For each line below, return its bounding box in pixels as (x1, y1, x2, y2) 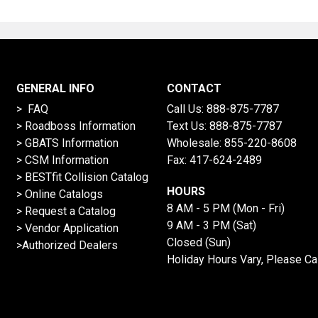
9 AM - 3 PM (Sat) (166, 219, 256, 233)
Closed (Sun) (166, 236, 231, 250)
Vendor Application (24, 221, 119, 236)
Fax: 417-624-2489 (166, 153, 262, 168)
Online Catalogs (24, 187, 103, 202)
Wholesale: (166, 136, 224, 150)
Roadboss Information (24, 119, 136, 133)
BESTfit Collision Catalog (24, 170, 148, 185)
